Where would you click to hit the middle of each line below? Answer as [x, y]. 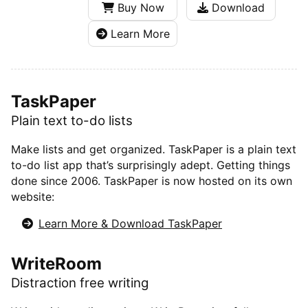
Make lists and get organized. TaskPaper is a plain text [154, 149]
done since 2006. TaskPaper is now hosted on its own [152, 180]
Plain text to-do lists [72, 121]
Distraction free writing [80, 283]
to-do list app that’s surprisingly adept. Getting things [151, 165]
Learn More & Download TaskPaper [130, 223]
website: [33, 196]
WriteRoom [56, 263]
